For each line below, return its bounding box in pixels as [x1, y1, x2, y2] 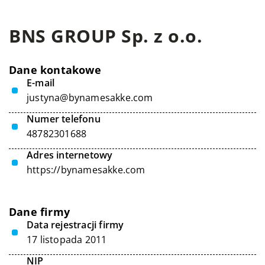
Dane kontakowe [9, 63, 101, 77]
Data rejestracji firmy [27, 218, 124, 231]
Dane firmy [9, 205, 70, 219]
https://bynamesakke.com [27, 163, 146, 176]
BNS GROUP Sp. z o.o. [9, 24, 202, 48]
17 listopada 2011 [27, 233, 107, 246]
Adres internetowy [27, 148, 113, 161]
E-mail [27, 76, 55, 89]
